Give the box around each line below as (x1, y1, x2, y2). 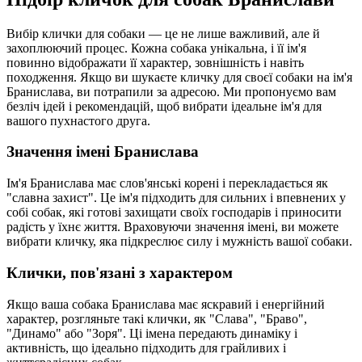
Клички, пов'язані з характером (6, 263, 233, 281)
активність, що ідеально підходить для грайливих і (6, 340, 286, 355)
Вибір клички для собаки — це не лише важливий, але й (6, 26, 320, 40)
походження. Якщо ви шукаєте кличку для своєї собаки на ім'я (6, 69, 352, 84)
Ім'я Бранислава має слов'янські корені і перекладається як (6, 176, 328, 191)
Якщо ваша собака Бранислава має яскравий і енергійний (6, 297, 325, 311)
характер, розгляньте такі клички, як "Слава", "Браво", (6, 311, 307, 326)
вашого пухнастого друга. (6, 113, 150, 128)
